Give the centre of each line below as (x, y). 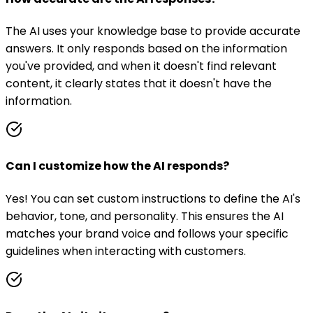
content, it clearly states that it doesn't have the (139, 83)
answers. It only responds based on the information (146, 48)
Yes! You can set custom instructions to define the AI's (153, 198)
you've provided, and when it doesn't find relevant (141, 66)
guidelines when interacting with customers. (126, 251)
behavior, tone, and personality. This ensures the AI (145, 216)
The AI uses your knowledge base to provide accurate (153, 31)
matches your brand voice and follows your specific (147, 233)
